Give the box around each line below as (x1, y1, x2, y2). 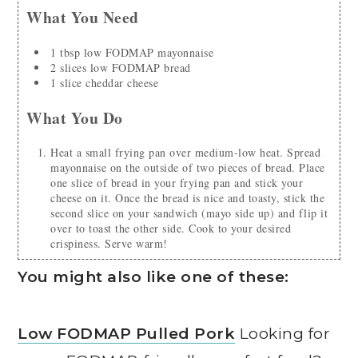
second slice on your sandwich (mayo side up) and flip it (50, 205, 328, 221)
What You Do (26, 105, 123, 129)
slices (60, 59, 87, 75)
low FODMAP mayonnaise (83, 44, 214, 60)
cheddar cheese (86, 74, 159, 90)
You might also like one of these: (18, 268, 289, 287)
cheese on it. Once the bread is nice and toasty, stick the (50, 190, 325, 206)
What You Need (26, 6, 139, 30)
